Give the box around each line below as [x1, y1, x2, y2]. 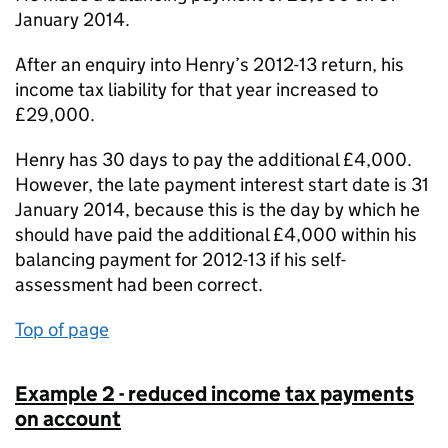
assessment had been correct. [15, 273, 263, 296]
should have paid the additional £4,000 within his [15, 223, 417, 246]
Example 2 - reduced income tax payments [15, 381, 414, 407]
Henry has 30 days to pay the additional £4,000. [15, 148, 412, 171]
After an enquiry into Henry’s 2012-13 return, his [15, 53, 404, 76]
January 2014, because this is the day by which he [15, 198, 420, 221]
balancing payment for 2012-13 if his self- [15, 248, 346, 271]
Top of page [15, 318, 109, 341]
